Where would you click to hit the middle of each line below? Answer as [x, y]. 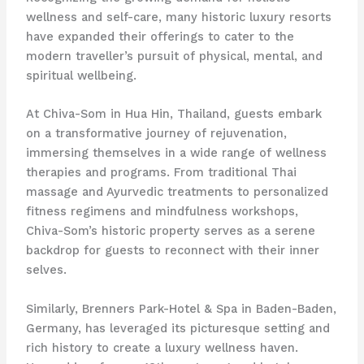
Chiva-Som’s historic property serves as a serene [170, 231]
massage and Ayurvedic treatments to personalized [177, 192]
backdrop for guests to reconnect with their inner [172, 251]
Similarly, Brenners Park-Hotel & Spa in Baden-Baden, [181, 308]
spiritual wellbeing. [81, 76]
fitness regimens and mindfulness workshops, [162, 212]
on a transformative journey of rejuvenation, [156, 134]
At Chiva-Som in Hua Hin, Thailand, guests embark [173, 114]
